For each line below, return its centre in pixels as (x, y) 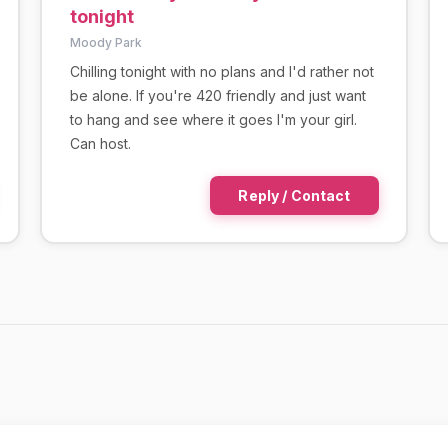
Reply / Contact (294, 195)
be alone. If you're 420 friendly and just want (217, 95)
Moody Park (105, 42)
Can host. (100, 143)
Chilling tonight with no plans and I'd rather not (221, 71)
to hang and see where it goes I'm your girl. (213, 119)
